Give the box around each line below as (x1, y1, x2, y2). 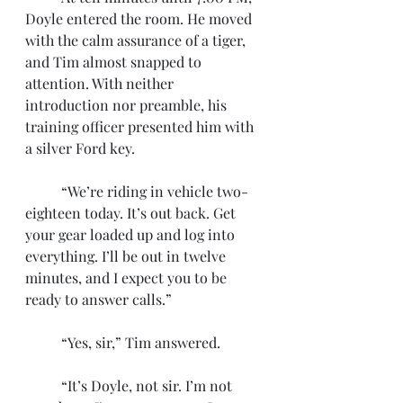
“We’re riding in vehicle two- (25, 182, 61, 201)
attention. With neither (25, 74, 177, 93)
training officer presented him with (25, 117, 257, 136)
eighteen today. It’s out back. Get (25, 203, 239, 222)
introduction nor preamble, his (25, 95, 230, 114)
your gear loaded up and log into (25, 225, 238, 244)
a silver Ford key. (25, 139, 139, 157)
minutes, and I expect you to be (25, 268, 230, 287)
